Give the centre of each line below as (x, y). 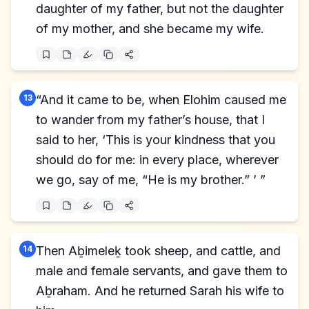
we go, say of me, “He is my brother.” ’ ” (151, 180)
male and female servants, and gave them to (162, 271)
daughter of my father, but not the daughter (160, 9)
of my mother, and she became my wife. (150, 29)
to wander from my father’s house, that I (150, 120)
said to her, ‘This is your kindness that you (156, 140)
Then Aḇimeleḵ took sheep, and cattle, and (158, 251)
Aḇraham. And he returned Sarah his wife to (160, 291)
